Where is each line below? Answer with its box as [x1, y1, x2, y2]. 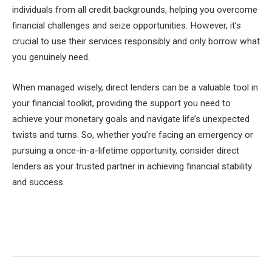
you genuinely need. [12, 52, 90, 63]
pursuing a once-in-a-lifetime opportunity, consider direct [12, 144, 239, 156]
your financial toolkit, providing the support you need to [12, 97, 231, 109]
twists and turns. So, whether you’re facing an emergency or [12, 129, 253, 140]
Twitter [64, 226, 95, 238]
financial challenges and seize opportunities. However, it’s [12, 20, 241, 32]
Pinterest [103, 226, 141, 238]
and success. [12, 176, 65, 188]
